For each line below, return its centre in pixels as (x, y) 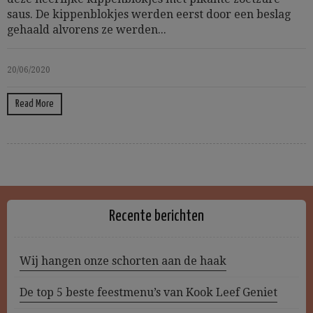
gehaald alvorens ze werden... (87, 30)
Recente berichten (156, 216)
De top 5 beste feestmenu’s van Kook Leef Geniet (148, 292)
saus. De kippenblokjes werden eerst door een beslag (149, 14)
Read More (35, 104)
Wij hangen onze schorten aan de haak (123, 261)
